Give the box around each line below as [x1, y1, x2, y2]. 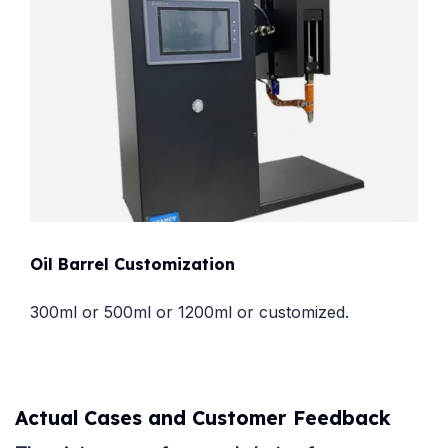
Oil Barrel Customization [30, 253, 235, 274]
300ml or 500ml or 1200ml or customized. [30, 301, 349, 322]
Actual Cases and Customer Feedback [15, 405, 391, 430]
